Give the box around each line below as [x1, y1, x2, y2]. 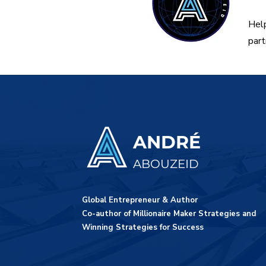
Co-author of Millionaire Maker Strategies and [82, 208, 256, 220]
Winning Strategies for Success [82, 222, 204, 233]
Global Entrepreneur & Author [82, 195, 198, 206]
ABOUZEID [133, 157, 199, 172]
